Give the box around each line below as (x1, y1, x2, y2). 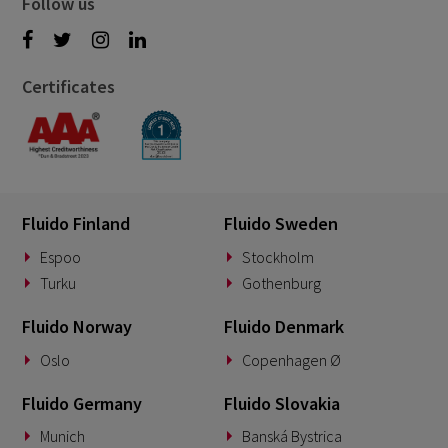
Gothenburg (241, 273, 321, 294)
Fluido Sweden (224, 212, 338, 236)
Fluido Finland (22, 212, 131, 236)
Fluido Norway (22, 315, 133, 339)
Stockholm (241, 247, 314, 268)
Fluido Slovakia (224, 391, 340, 415)
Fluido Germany (22, 391, 143, 415)
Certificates (22, 75, 116, 99)
